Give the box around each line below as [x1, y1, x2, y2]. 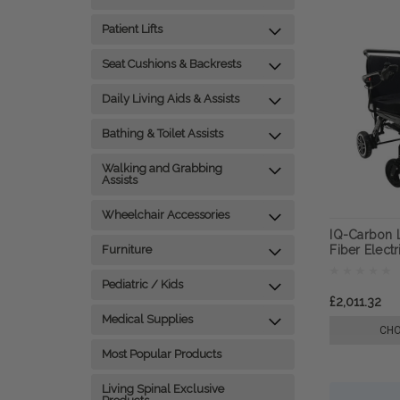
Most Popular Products [102, 347, 221, 361]
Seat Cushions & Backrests [102, 57, 241, 71]
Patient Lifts [102, 22, 162, 36]
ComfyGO [329, 258, 391, 273]
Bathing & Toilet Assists [102, 127, 223, 140]
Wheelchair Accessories [102, 208, 229, 221]
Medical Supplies [102, 312, 193, 326]
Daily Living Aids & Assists [102, 92, 239, 105]
